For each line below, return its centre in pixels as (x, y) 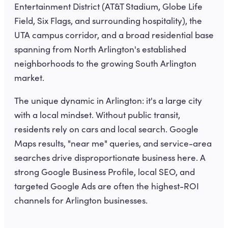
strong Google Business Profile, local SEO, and (105, 172)
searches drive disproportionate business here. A (110, 158)
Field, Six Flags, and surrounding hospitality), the (108, 21)
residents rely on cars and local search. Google (106, 129)
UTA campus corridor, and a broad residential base (114, 35)
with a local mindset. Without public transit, (97, 115)
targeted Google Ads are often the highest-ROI (107, 186)
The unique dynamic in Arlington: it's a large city (108, 101)
